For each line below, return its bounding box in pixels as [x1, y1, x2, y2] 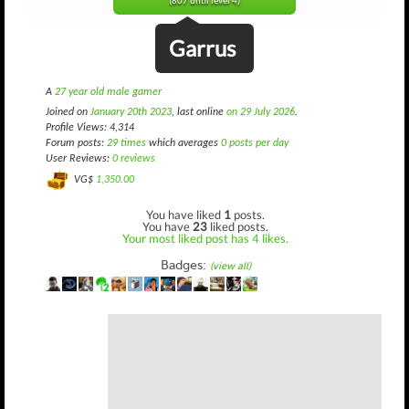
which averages [146, 138, 221, 149]
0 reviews [112, 153, 155, 164]
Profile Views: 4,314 [46, 122, 134, 133]
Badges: [160, 257, 210, 273]
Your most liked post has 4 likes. [122, 230, 288, 246]
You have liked [146, 206, 224, 222]
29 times [107, 138, 146, 149]
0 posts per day [221, 138, 288, 149]
